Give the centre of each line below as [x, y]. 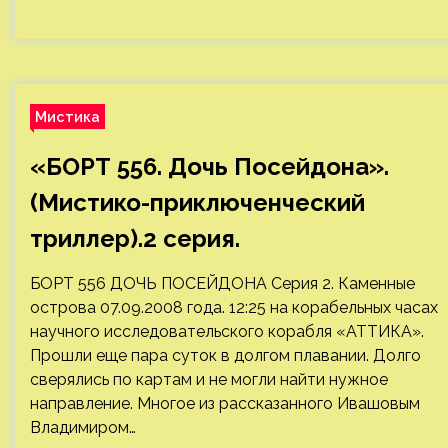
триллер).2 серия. [135, 238]
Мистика [67, 116]
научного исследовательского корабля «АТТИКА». [227, 331]
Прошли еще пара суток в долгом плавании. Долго [225, 355]
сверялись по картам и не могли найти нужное [209, 379]
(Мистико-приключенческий [197, 202]
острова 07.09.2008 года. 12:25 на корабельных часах [234, 307]
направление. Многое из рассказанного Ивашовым [225, 403]
